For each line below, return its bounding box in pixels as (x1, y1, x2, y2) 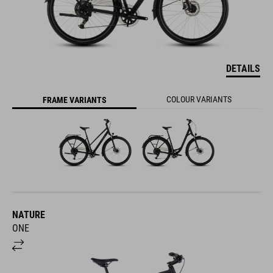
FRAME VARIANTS (42, 95, 107, 105)
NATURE (12, 208, 45, 221)
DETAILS (226, 62, 260, 74)
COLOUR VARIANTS (166, 94, 232, 104)
